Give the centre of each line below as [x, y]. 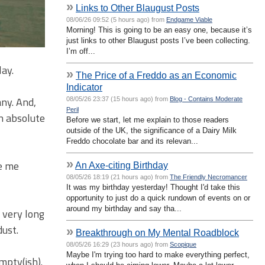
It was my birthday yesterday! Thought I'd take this [153, 187]
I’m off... [81, 51]
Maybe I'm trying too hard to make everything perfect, [158, 254]
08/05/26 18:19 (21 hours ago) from [118, 177]
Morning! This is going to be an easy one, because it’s [159, 30]
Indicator [84, 87]
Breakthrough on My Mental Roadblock [157, 232]
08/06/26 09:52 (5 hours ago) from [116, 19]
